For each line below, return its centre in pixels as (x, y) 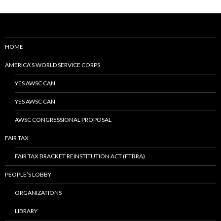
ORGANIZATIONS (38, 192)
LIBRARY (26, 211)
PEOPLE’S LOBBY (28, 174)
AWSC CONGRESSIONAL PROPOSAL (63, 119)
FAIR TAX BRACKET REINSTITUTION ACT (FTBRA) (80, 156)
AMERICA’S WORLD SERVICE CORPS (53, 65)
